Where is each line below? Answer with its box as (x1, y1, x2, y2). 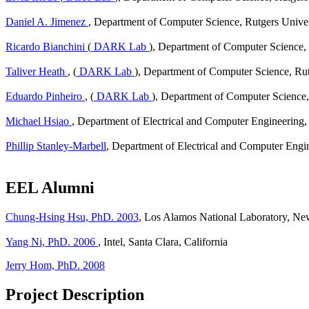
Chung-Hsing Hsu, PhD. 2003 (6, 211, 139, 223)
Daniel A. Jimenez (6, 16, 88, 28)
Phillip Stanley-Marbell (6, 140, 106, 152)
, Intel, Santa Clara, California (98, 236, 228, 248)
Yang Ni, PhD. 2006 (6, 236, 98, 248)
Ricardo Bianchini (6, 41, 88, 53)
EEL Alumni (6, 179, 94, 197)
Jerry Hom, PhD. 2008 (6, 259, 105, 272)
